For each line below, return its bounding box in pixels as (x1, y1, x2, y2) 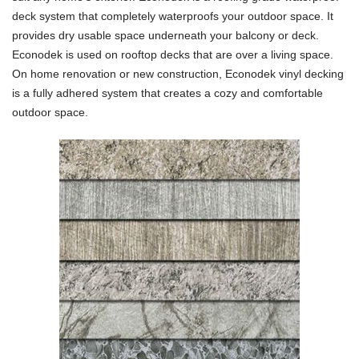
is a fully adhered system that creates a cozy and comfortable (12, 86, 323, 99)
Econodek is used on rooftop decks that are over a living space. (12, 47, 333, 61)
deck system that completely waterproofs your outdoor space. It (12, 9, 333, 22)
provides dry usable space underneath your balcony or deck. (12, 28, 319, 42)
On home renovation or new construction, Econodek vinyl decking (12, 67, 344, 80)
